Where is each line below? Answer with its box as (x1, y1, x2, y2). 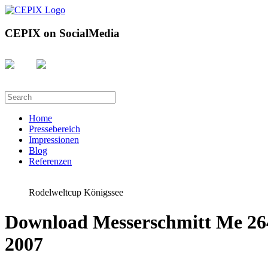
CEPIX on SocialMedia (5, 26, 120, 39)
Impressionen (29, 135, 79, 145)
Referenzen (29, 156, 72, 167)
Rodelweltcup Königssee (29, 187, 123, 198)
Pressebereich (29, 124, 80, 135)
